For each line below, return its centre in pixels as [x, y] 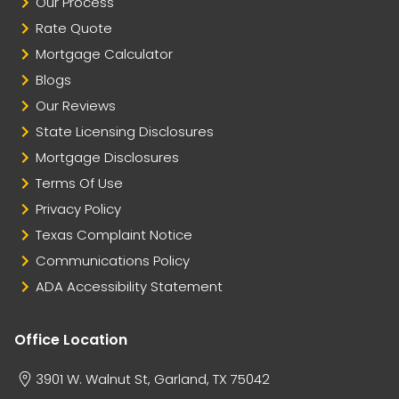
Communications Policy [113, 260]
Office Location [71, 339]
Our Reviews [76, 105]
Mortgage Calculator [104, 53]
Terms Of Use [79, 183]
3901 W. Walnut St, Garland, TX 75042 [153, 379]
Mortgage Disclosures [107, 157]
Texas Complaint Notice [114, 234]
